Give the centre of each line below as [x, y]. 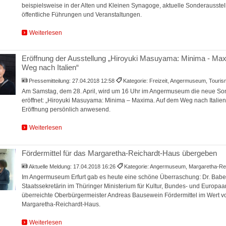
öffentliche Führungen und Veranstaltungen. [81, 14]
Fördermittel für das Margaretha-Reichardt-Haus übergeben [119, 153]
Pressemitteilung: [51, 80]
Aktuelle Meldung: [51, 167]
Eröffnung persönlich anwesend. [66, 109]
